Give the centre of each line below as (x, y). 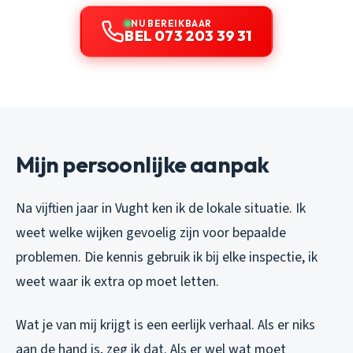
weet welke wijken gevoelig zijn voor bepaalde (151, 232)
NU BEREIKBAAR (171, 23)
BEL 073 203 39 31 (188, 35)
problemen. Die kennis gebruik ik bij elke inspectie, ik (167, 257)
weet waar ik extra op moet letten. (117, 281)
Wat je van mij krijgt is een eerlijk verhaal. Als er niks (165, 325)
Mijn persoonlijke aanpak (143, 164)
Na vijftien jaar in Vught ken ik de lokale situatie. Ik (161, 208)
